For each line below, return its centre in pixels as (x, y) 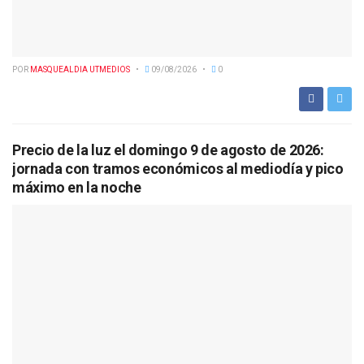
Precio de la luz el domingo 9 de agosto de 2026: (168, 150)
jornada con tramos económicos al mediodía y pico (178, 169)
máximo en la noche (77, 188)
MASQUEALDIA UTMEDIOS (80, 70)
